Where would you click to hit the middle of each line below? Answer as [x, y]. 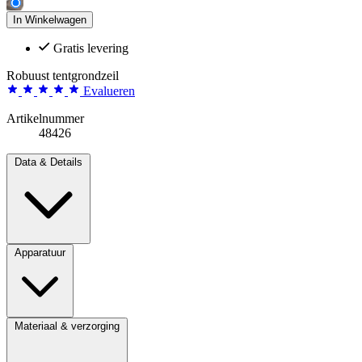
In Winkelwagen [50, 19]
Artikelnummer [45, 118]
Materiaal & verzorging [67, 326]
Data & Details [48, 162]
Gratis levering [91, 48]
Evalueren [109, 90]
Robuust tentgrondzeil [63, 75]
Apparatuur [40, 252]
